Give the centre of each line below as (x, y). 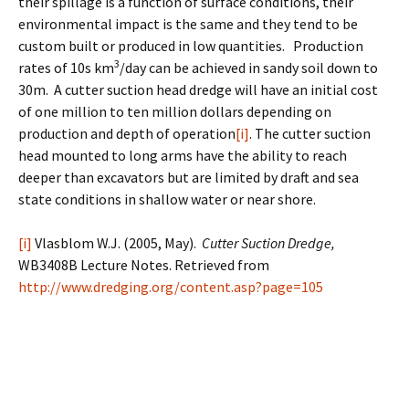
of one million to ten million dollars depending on (175, 111)
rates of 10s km (66, 68)
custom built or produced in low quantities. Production (191, 46)
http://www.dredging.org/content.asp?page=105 (171, 287)
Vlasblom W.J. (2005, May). (117, 243)
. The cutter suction (310, 133)
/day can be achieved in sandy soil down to (249, 68)
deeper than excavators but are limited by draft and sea (189, 177)
